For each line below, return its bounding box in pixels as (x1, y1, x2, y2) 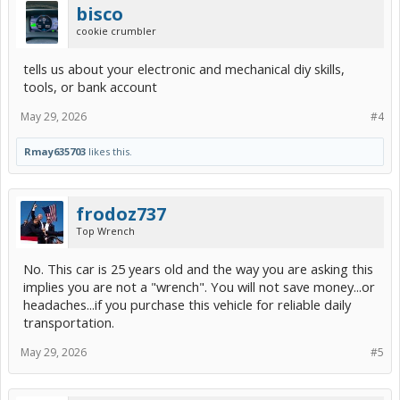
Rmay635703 (24, 145, 86, 159)
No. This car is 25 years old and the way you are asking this (23, 260, 373, 279)
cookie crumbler (76, 24, 156, 38)
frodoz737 (76, 202, 166, 227)
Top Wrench (76, 224, 135, 238)
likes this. (86, 145, 132, 159)
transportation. (23, 313, 114, 332)
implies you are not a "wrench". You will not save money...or (23, 278, 375, 296)
